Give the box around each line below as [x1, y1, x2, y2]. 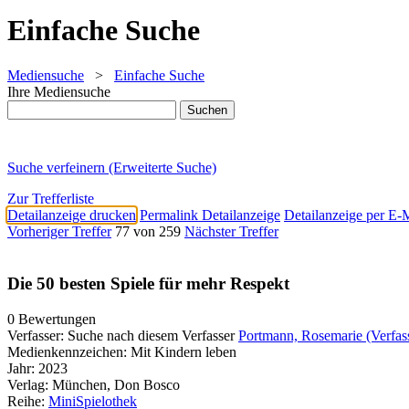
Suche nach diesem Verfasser [68, 327, 235, 343]
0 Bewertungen [7, 310, 96, 327]
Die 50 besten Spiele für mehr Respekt [7, 274, 289, 294]
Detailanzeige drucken [7, 207, 136, 224]
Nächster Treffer [184, 224, 278, 240]
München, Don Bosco [52, 376, 180, 393]
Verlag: [7, 376, 48, 393]
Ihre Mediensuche [7, 83, 110, 100]
